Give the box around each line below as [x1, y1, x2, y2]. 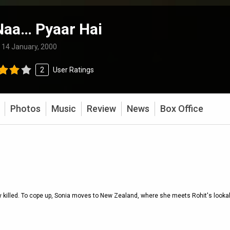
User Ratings [51, 65, 94, 74]
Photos [10, 103, 41, 114]
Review [87, 103, 116, 114]
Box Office [160, 103, 203, 114]
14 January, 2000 [1, 43, 57, 51]
